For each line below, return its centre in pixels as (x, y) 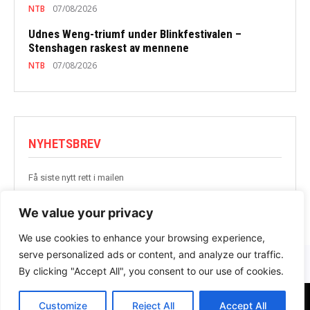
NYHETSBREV (65, 144)
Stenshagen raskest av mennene (109, 48)
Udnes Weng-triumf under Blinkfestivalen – (135, 34)
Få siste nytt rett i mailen (76, 178)
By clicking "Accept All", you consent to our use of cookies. (151, 271)
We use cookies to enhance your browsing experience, (142, 238)
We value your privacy (86, 213)
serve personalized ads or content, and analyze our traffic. (151, 254)
